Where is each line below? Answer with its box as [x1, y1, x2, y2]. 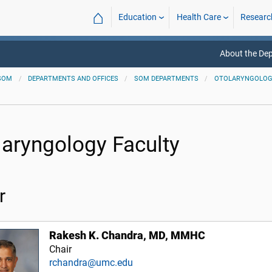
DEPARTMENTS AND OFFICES [28, 75, 119, 83]
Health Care [176, 12, 221, 22]
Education [118, 12, 157, 22]
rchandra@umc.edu [49, 257, 134, 268]
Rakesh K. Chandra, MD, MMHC [49, 229, 206, 242]
